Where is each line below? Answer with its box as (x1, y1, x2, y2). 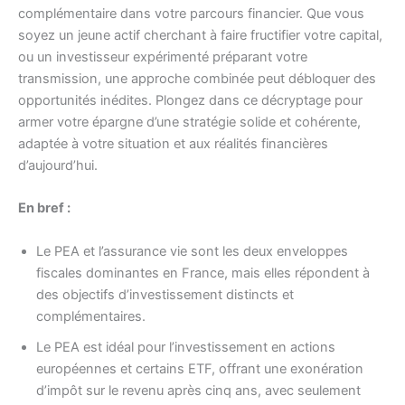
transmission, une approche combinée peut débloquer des (18, 70, 376, 87)
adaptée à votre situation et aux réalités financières (18, 135, 328, 152)
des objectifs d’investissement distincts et (36, 286, 294, 303)
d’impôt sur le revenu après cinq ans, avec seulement (36, 381, 361, 399)
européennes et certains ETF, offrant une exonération (36, 360, 363, 377)
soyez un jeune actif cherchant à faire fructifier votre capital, (18, 26, 382, 43)
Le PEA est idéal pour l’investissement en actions (36, 338, 335, 355)
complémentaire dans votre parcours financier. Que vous (18, 5, 364, 22)
